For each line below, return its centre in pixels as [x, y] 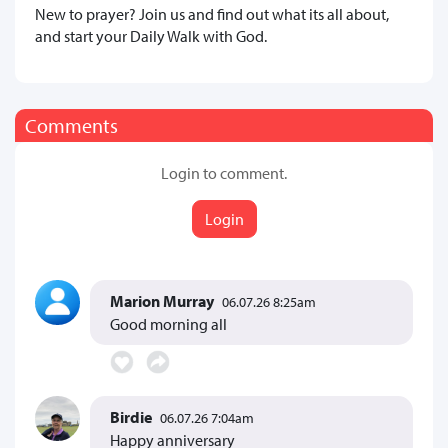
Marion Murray [162, 300]
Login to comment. [224, 172]
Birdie [131, 417]
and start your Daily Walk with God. [151, 35]
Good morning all [168, 323]
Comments [71, 125]
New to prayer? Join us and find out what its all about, [212, 13]
